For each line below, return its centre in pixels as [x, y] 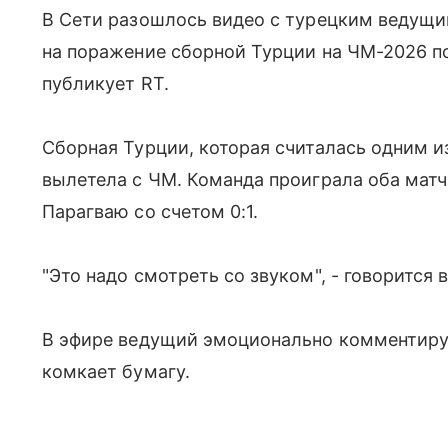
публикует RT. [105, 84]
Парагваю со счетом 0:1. [150, 212]
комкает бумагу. [116, 372]
